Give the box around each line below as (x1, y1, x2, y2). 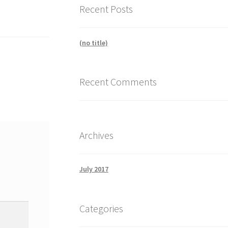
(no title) (79, 38, 108, 47)
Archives (79, 129, 113, 142)
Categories (79, 202, 123, 215)
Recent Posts (79, 2, 133, 15)
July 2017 (79, 164, 108, 174)
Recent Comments (79, 75, 157, 89)
